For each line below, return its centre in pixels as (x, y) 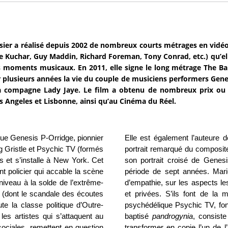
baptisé (138, 217)
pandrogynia (172, 217)
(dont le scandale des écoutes (53, 194)
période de (143, 172)
